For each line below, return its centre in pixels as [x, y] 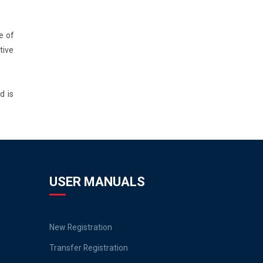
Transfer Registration [88, 248]
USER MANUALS [97, 182]
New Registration [80, 227]
